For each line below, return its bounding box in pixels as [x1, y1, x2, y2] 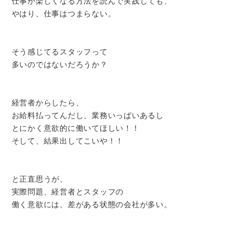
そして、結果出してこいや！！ [11, 135, 124, 146]
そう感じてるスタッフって [11, 46, 108, 56]
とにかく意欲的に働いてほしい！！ [11, 123, 140, 133]
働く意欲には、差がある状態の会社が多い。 [11, 199, 172, 209]
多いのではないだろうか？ [11, 59, 108, 69]
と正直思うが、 [11, 174, 68, 184]
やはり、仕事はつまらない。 [11, 8, 116, 18]
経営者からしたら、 [11, 97, 84, 107]
